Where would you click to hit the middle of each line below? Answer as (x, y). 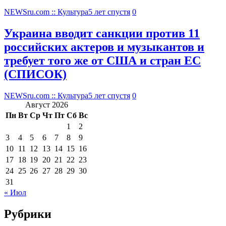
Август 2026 (47, 104)
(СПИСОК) (35, 74)
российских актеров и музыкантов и (104, 47)
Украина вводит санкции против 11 (102, 33)
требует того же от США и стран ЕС (102, 60)
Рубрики (28, 214)
